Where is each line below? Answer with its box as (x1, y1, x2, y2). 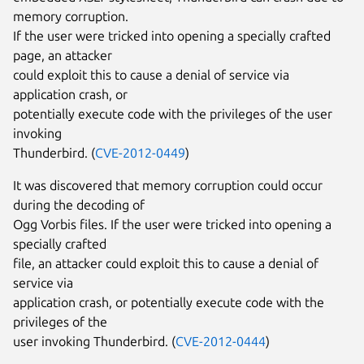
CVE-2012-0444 (175, 333, 266, 349)
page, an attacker (13, 47, 112, 63)
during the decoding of (13, 197, 145, 212)
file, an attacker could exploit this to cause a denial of (13, 255, 318, 271)
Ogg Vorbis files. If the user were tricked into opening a (13, 216, 331, 232)
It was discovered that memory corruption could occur (13, 177, 323, 193)
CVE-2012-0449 (95, 145, 185, 160)
